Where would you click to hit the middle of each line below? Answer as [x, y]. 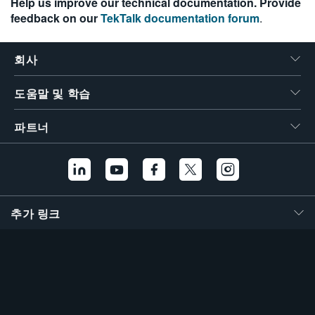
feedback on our [56, 18]
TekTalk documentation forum [180, 18]
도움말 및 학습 [52, 94]
